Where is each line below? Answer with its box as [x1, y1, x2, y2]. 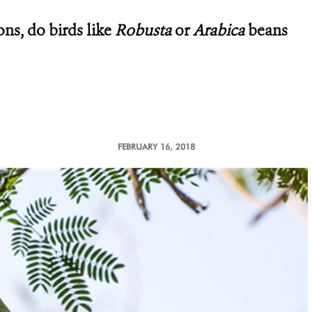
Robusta [115, 20, 175, 40]
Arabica [193, 20, 248, 40]
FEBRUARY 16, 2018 [117, 141, 195, 152]
